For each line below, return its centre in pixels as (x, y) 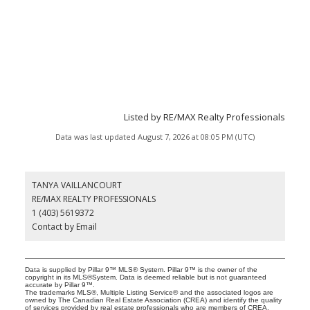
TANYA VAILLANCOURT (76, 185)
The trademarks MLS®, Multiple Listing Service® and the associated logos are (149, 292)
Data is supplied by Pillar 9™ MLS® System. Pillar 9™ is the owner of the (141, 269)
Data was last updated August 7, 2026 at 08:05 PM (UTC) (155, 136)
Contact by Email (64, 226)
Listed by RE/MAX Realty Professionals (205, 117)
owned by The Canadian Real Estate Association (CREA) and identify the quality (153, 300)
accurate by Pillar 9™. (60, 284)
